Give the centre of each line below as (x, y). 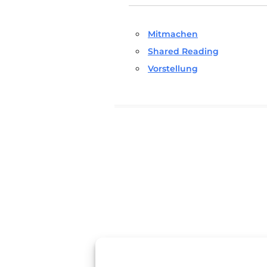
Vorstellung (173, 69)
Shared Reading (183, 51)
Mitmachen (173, 34)
